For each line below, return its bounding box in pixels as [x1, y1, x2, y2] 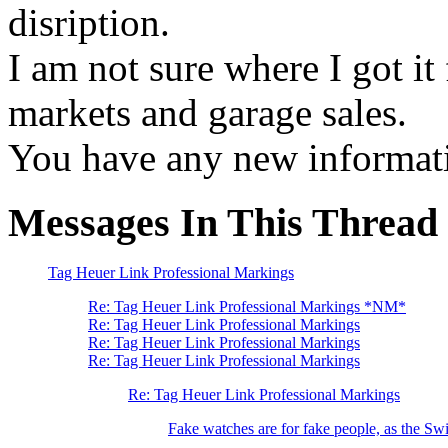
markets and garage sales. [8, 90, 407, 134]
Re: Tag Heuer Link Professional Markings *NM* [88, 298, 406, 316]
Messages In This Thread [8, 199, 438, 245]
